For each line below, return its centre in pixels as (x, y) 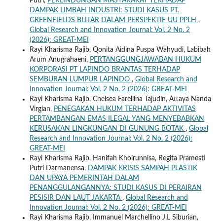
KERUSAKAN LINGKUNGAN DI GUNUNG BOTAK (107, 129)
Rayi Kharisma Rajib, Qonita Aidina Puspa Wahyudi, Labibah (120, 50)
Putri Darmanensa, (58, 168)
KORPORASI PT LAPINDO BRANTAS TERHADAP (105, 69)
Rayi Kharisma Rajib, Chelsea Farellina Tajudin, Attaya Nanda (120, 99)
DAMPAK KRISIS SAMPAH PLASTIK (142, 168)
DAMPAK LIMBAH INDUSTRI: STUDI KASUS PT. (104, 10)
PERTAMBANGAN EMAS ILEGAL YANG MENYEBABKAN (117, 119)
